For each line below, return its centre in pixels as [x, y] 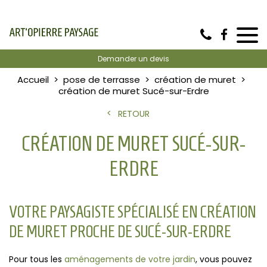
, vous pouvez [224, 259]
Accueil [33, 80]
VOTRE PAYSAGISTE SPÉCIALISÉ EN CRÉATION [133, 212]
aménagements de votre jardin [130, 259]
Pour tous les [37, 259]
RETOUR [133, 114]
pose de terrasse [101, 80]
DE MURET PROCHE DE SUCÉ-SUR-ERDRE [120, 232]
